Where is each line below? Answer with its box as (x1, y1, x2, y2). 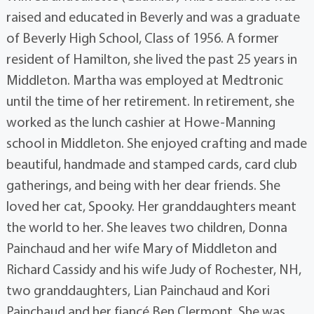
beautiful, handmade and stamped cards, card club (6, 155, 297, 173)
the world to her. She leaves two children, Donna (6, 218, 287, 236)
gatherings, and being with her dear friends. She (6, 176, 280, 194)
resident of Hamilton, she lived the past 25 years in (6, 50, 297, 68)
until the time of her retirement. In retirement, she (6, 92, 294, 110)
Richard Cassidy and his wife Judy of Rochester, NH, (6, 260, 301, 278)
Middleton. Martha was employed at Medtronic (6, 71, 283, 89)
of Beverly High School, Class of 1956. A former (6, 29, 279, 47)
